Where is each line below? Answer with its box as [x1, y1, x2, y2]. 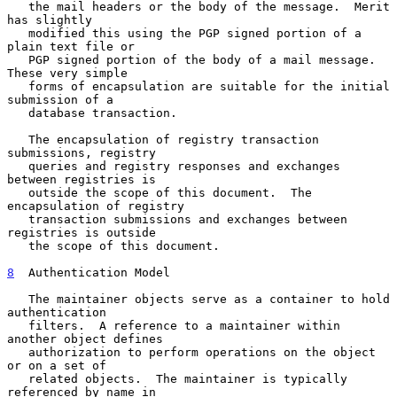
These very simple [7, 66, 128, 80]
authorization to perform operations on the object [7, 345, 28, 359]
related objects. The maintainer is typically [7, 371, 28, 385]
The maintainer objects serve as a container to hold [7, 292, 28, 306]
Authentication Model [14, 265, 170, 279]
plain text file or [7, 39, 135, 53]
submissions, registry [7, 145, 156, 160]
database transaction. [7, 105, 28, 120]
